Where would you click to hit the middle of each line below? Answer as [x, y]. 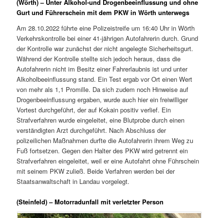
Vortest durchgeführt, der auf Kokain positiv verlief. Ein [94, 109]
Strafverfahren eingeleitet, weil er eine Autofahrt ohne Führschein [108, 161]
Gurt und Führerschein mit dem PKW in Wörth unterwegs [103, 13]
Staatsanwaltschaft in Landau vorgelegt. [73, 181]
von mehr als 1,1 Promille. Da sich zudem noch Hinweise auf [103, 89]
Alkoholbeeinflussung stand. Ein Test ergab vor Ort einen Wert [105, 79]
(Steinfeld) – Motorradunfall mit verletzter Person [90, 201]
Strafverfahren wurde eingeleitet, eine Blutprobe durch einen [101, 120]
